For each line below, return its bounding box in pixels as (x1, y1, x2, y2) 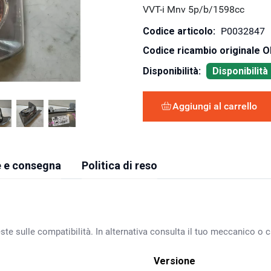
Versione (154, 255, 195, 267)
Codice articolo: (142, 25, 215, 37)
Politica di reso (82, 158, 157, 172)
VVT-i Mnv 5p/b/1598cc (142, 3, 244, 15)
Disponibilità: (142, 65, 201, 77)
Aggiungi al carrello (172, 100, 257, 113)
